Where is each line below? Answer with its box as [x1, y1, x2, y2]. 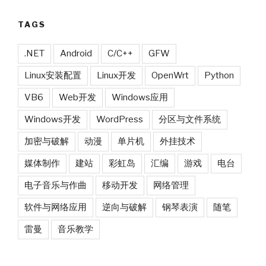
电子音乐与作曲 [24, 179, 87, 191]
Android [60, 47, 92, 59]
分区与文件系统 [159, 113, 221, 125]
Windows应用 [112, 91, 168, 103]
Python [204, 69, 234, 81]
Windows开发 [24, 113, 81, 125]
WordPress [96, 113, 143, 125]
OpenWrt [151, 69, 189, 81]
